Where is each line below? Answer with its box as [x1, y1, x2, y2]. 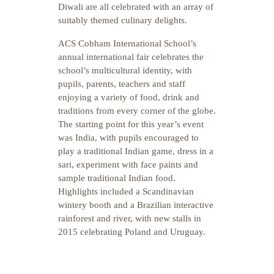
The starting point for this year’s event [58, 119, 204, 129]
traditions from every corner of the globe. [58, 106, 216, 116]
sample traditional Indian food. [58, 173, 176, 183]
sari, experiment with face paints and [58, 160, 198, 169]
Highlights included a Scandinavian [58, 187, 194, 196]
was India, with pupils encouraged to [58, 133, 199, 143]
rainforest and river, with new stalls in [58, 213, 201, 223]
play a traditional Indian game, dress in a [58, 146, 213, 156]
